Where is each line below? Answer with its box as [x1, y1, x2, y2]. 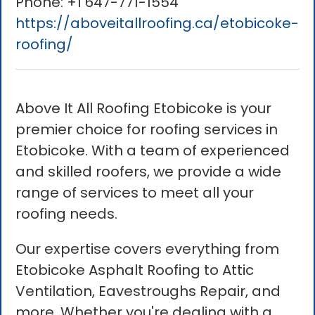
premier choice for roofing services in [15, 120, 278, 140]
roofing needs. [15, 204, 118, 224]
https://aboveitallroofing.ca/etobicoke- [15, 13, 300, 34]
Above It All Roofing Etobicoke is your [15, 98, 272, 119]
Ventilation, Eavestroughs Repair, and [15, 281, 281, 302]
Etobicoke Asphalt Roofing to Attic [15, 260, 255, 281]
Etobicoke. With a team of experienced [15, 141, 290, 161]
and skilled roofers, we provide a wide [15, 162, 282, 182]
